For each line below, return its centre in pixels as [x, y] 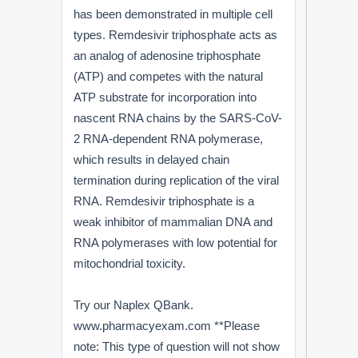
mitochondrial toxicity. [130, 263]
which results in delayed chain [152, 159]
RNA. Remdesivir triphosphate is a [164, 201]
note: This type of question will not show [177, 346]
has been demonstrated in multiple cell [173, 14]
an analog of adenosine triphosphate [167, 55]
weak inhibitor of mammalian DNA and [173, 221]
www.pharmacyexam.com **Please [167, 325]
